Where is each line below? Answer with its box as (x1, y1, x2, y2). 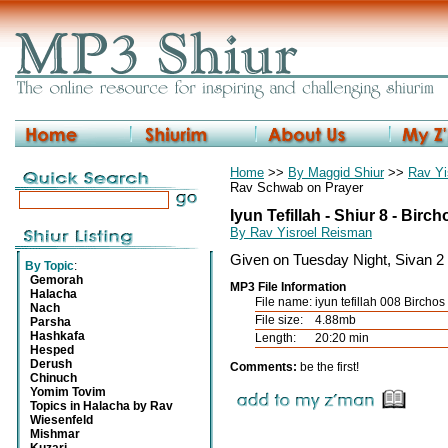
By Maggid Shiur (288, 165, 384, 180)
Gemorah (30, 273, 83, 287)
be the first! (300, 360, 359, 374)
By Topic (25, 259, 74, 273)
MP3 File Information (230, 280, 346, 294)
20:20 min (312, 331, 369, 345)
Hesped (30, 343, 74, 357)
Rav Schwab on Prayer (230, 180, 363, 195)
